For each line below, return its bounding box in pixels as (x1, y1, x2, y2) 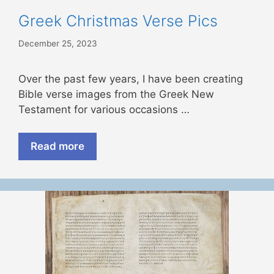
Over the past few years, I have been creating (18, 72, 243, 85)
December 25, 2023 (18, 38, 97, 48)
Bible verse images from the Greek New (18, 87, 214, 100)
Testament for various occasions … (18, 103, 190, 116)
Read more (31, 140, 84, 153)
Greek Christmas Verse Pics (18, 12, 218, 31)
